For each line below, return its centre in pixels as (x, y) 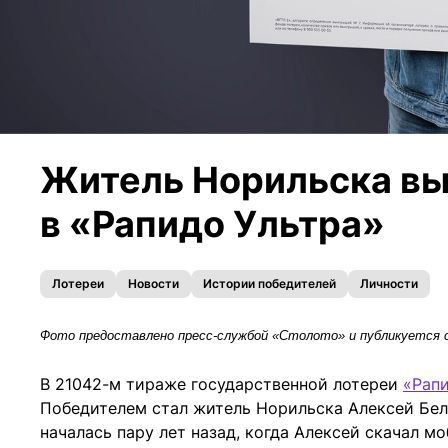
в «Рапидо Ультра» (212, 224)
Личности (389, 284)
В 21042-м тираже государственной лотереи (221, 384)
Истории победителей (269, 284)
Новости (153, 284)
